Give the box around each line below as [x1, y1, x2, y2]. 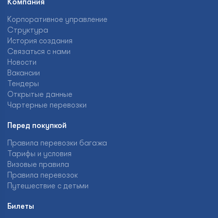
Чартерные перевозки [7, 101, 87, 109]
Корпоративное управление [7, 15, 108, 24]
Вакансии [7, 69, 40, 77]
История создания [7, 36, 73, 45]
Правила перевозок [7, 171, 78, 180]
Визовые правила [7, 160, 69, 169]
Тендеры [7, 79, 39, 88]
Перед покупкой [7, 121, 67, 130]
